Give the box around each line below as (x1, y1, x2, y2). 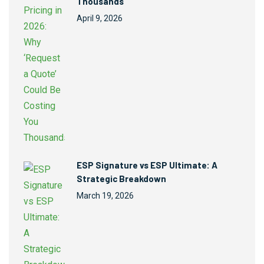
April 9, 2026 (77, 14, 123, 24)
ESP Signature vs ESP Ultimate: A (77, 160, 217, 171)
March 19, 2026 (77, 191, 134, 201)
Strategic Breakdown (77, 173, 166, 184)
